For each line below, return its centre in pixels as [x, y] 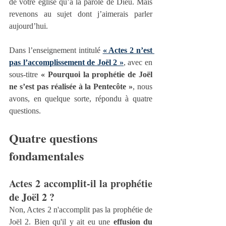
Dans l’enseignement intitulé [56, 50]
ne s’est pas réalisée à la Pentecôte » [71, 87]
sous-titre [25, 75]
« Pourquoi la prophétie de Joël [97, 75]
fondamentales [46, 156]
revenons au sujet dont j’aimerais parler [81, 14]
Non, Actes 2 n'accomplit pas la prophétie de [81, 210]
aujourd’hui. [29, 26]
